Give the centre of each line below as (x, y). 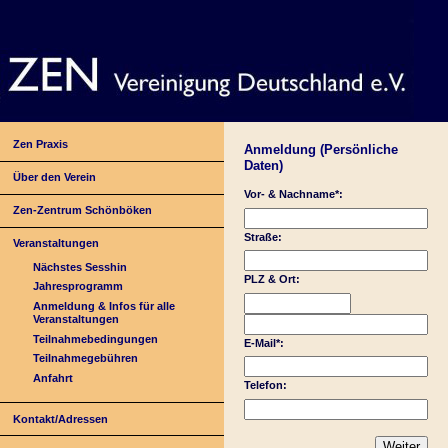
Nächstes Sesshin (80, 266)
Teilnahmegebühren (86, 358)
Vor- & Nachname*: (293, 194)
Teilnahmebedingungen (96, 338)
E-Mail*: (264, 342)
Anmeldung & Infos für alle (104, 305)
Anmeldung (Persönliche (321, 149)
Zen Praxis (41, 144)
